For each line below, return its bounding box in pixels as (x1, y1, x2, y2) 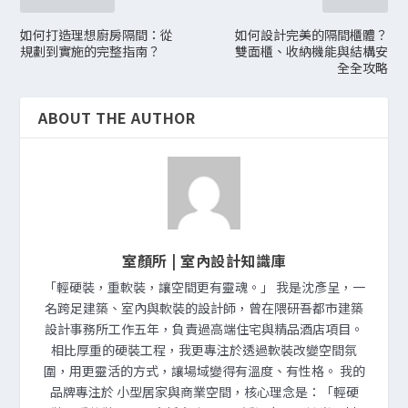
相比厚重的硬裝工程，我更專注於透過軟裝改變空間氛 (51, 340, 357, 359)
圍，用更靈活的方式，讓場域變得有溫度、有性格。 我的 (43, 361, 365, 380)
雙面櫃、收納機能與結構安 (234, 41, 388, 60)
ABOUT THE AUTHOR (38, 106, 196, 128)
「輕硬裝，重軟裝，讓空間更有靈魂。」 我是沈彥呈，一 (43, 277, 365, 296)
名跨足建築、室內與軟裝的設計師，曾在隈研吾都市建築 (45, 298, 363, 317)
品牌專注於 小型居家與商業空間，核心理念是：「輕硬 (49, 382, 359, 401)
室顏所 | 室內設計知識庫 (122, 249, 286, 271)
